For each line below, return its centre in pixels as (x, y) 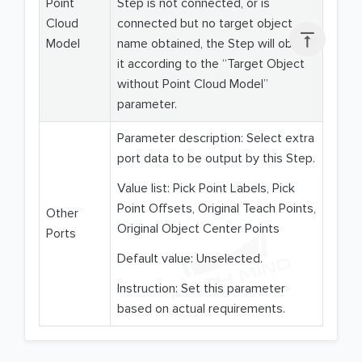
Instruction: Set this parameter (201, 289)
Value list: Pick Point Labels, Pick (206, 189)
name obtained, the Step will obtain (215, 44)
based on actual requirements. (201, 309)
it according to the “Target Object (211, 64)
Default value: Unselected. (190, 259)
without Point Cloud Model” (193, 84)
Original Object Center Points (198, 229)
